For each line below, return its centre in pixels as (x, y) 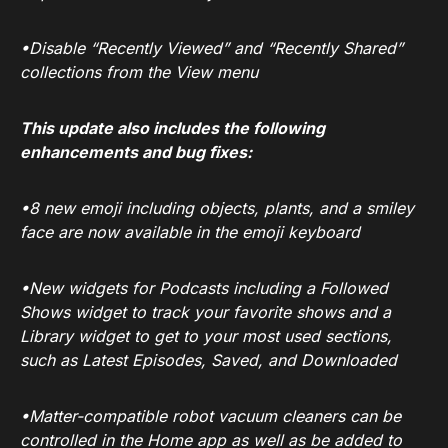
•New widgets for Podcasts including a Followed (204, 288)
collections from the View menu (139, 72)
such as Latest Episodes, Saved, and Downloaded (208, 360)
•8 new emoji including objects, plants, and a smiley (217, 208)
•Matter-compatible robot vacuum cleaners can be (210, 416)
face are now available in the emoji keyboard (190, 232)
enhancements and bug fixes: (136, 152)
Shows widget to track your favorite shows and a (205, 312)
